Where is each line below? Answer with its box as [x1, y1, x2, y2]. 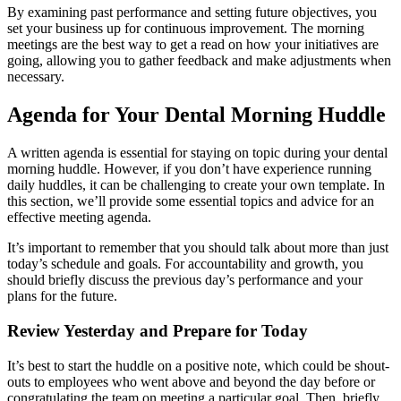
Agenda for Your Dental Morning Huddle [7, 103, 386, 127]
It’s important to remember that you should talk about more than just [7, 240, 388, 256]
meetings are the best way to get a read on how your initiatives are [7, 37, 379, 53]
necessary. [7, 69, 64, 85]
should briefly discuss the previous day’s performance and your [7, 272, 363, 288]
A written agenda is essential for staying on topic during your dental [7, 145, 388, 161]
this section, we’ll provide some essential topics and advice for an [7, 193, 374, 209]
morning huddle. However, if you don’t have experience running [7, 161, 371, 177]
